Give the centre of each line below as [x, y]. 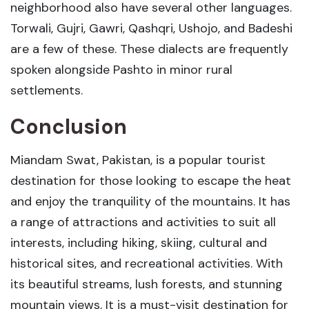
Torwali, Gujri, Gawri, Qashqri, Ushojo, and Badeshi [151, 28]
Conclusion [69, 127]
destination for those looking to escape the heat [151, 181]
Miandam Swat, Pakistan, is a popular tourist [138, 160]
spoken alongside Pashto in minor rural [121, 70]
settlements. [47, 90]
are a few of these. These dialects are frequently [149, 49]
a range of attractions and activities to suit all [143, 222]
